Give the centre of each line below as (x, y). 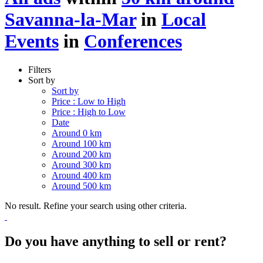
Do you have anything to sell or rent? (116, 241)
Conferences (133, 41)
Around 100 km (81, 143)
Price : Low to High (89, 101)
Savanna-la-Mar (70, 19)
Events (32, 41)
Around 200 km (81, 154)
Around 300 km (81, 164)
